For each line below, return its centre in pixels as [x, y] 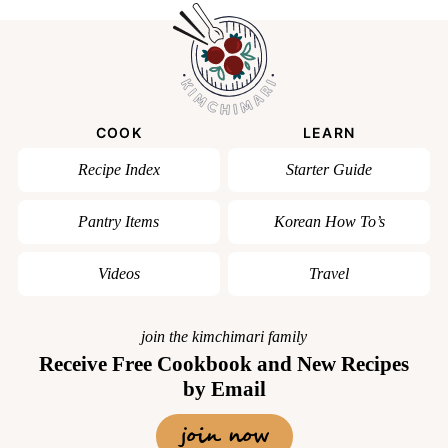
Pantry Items [119, 222]
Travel [329, 274]
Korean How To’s [329, 222]
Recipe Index [118, 170]
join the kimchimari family [224, 337]
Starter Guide [329, 170]
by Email [224, 389]
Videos [118, 274]
